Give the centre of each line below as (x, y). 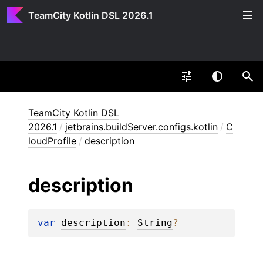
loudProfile (52, 141)
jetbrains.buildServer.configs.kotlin (141, 127)
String (155, 223)
